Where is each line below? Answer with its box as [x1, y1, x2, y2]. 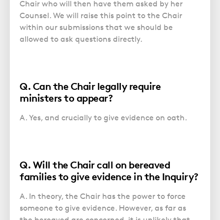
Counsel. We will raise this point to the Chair [20, 10, 182, 20]
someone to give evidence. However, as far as [20, 203, 186, 213]
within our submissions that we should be [20, 22, 173, 32]
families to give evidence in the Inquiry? [20, 170, 198, 183]
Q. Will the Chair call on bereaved [20, 158, 170, 171]
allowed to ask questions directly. [20, 34, 142, 44]
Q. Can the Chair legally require [20, 80, 161, 92]
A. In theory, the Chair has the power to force [20, 191, 186, 201]
